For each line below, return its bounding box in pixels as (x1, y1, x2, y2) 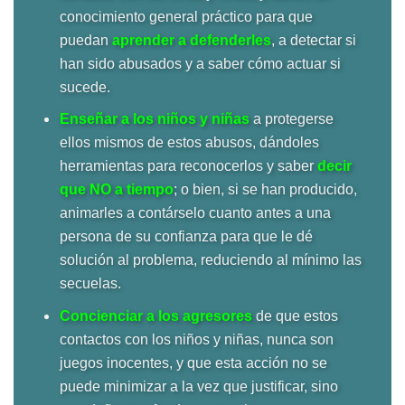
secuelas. (59, 276, 121, 292)
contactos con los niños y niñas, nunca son (59, 331, 334, 347)
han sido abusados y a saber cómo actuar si (59, 55, 341, 71)
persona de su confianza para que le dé (59, 229, 313, 245)
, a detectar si (270, 32, 356, 48)
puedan (59, 32, 112, 48)
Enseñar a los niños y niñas (59, 111, 250, 127)
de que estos (251, 307, 338, 324)
